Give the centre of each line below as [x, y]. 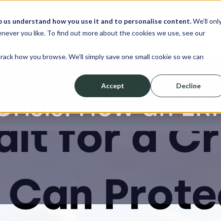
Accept [112, 85]
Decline [189, 85]
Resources [45, 29]
